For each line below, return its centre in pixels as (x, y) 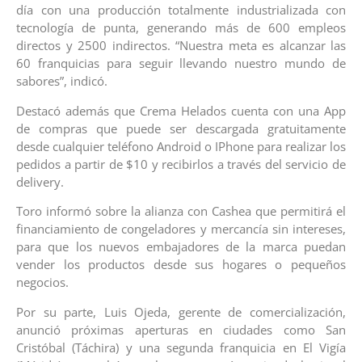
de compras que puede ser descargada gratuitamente (181, 128)
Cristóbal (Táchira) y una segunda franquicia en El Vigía (181, 347)
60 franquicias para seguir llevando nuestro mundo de (181, 63)
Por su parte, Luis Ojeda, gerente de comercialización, (181, 311)
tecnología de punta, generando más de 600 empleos (181, 28)
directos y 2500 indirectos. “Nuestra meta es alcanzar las (181, 46)
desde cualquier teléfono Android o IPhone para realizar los (181, 146)
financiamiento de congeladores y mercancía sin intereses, (181, 229)
